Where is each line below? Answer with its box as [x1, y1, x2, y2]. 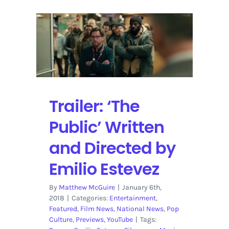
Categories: [71, 193, 109, 202]
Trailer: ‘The [49, 94, 140, 118]
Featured [49, 204, 77, 213]
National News [116, 204, 164, 213]
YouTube [106, 215, 133, 224]
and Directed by [49, 136, 175, 159]
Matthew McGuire [58, 182, 115, 192]
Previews [75, 215, 104, 224]
